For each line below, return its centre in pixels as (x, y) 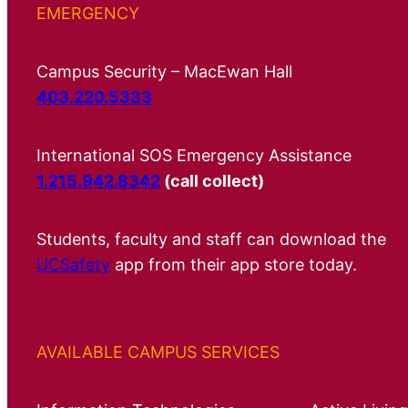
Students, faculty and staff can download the (211, 239)
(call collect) (212, 180)
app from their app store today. (234, 264)
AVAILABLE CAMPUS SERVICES (158, 352)
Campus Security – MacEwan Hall (164, 71)
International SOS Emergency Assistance (194, 155)
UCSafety (73, 264)
